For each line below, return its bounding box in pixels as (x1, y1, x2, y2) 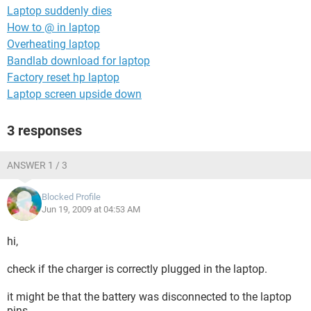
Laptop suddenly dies (7, 4, 112, 17)
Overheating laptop (7, 37, 100, 51)
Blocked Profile (42, 192, 101, 202)
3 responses (7, 122, 82, 139)
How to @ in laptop (7, 21, 100, 34)
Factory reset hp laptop (7, 71, 119, 84)
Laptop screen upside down (7, 87, 142, 101)
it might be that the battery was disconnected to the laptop (7, 290, 292, 303)
